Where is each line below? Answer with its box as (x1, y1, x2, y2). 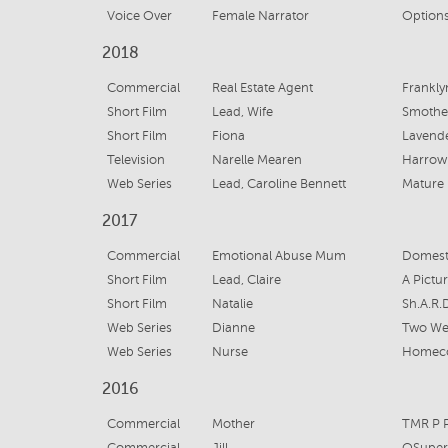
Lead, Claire (211, 273, 281, 287)
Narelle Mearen (211, 153, 302, 167)
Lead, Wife (211, 105, 273, 119)
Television (107, 153, 165, 167)
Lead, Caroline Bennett (211, 177, 346, 191)
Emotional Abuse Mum (211, 249, 346, 263)
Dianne (211, 321, 255, 335)
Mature (401, 177, 444, 191)
